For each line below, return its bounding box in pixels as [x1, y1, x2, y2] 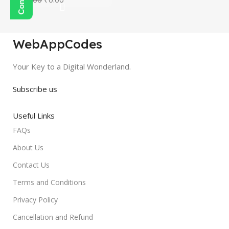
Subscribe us [13, 84, 57, 94]
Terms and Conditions [13, 177, 86, 187]
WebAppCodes [13, 36, 102, 52]
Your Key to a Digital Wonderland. [13, 61, 131, 72]
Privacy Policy [13, 195, 58, 204]
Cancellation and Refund [13, 212, 93, 222]
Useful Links [13, 110, 55, 121]
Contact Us [13, 160, 50, 170]
